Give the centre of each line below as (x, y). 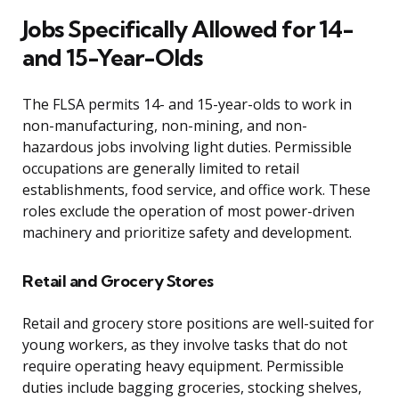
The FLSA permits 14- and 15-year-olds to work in (187, 105)
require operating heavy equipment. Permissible (183, 366)
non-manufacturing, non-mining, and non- (165, 126)
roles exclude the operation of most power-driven (188, 212)
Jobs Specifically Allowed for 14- (188, 29)
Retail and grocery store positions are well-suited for (198, 324)
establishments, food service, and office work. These (196, 190)
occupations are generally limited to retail (161, 169)
